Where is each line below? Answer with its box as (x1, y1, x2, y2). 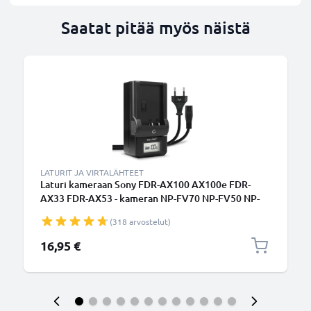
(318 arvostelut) (110, 216, 171, 227)
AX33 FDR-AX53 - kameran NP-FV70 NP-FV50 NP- (40, 192, 260, 205)
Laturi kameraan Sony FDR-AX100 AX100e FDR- (40, 178, 251, 191)
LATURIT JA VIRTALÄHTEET (40, 167, 144, 178)
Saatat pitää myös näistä (60, 17, 251, 38)
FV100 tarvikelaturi (40, 205, 128, 219)
